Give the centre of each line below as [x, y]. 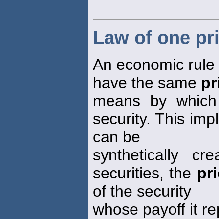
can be [117, 137]
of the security [142, 191]
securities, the [145, 173]
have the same [147, 83]
